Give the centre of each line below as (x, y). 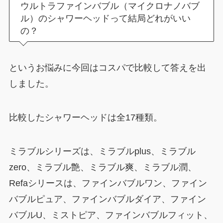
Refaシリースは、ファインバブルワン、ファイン (108, 183)
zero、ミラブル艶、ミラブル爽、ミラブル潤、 (103, 167)
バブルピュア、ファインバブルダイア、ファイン (107, 199)
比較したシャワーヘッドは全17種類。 (85, 118)
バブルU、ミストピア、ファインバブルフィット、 (111, 215)
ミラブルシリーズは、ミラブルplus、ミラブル (102, 151)
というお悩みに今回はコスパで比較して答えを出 (107, 68)
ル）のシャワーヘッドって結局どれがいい (106, 18)
